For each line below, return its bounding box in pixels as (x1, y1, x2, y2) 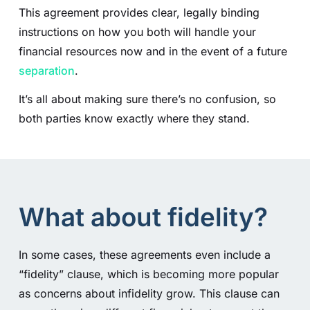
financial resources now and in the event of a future (18, 44, 287, 59)
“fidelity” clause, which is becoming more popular (18, 267, 279, 282)
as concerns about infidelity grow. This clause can (18, 286, 280, 301)
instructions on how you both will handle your (18, 25, 256, 39)
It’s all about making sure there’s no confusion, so (18, 91, 276, 106)
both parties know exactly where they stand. (18, 111, 250, 125)
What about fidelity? (18, 201, 268, 233)
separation (18, 64, 75, 78)
